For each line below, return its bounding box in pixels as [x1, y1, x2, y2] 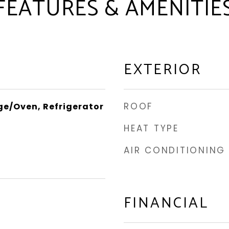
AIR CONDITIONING [124, 144, 225, 156]
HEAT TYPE [124, 122, 179, 134]
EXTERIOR [124, 58, 201, 82]
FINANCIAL [124, 191, 209, 216]
